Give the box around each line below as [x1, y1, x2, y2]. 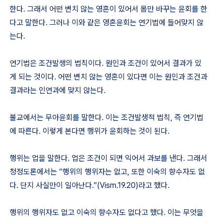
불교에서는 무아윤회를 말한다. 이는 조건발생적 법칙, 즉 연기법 [10, 113, 203, 122]
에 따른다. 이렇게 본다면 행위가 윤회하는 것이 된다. [10, 126, 170, 136]
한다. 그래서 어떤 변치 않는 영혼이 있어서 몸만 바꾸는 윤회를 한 [10, 4, 207, 14]
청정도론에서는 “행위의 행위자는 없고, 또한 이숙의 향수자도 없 [10, 167, 205, 176]
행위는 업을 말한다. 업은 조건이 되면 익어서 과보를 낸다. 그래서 [10, 154, 207, 163]
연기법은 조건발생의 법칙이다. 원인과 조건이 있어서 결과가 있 [10, 59, 201, 68]
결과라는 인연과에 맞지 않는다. [10, 86, 106, 95]
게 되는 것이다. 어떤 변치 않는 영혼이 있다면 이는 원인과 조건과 [10, 72, 207, 81]
